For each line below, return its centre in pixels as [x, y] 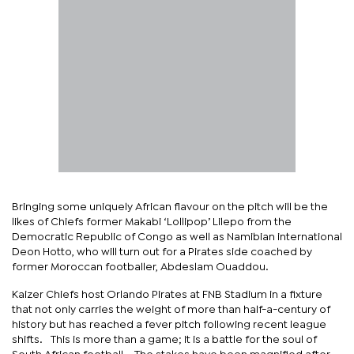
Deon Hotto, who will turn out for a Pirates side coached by [162, 252]
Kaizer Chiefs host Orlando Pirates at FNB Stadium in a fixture [167, 294]
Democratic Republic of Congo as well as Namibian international [177, 237]
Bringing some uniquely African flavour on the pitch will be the [170, 207]
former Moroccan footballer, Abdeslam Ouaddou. [140, 267]
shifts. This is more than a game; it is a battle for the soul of [164, 339]
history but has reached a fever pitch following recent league [169, 324]
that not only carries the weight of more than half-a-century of [171, 309]
